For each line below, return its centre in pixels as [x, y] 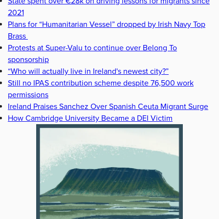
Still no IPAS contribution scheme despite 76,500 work [101, 83]
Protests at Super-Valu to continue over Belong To [92, 48]
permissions [28, 95]
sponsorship [28, 59]
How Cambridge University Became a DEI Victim [90, 118]
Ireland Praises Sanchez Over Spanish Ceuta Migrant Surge [108, 106]
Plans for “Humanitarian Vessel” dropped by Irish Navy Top [107, 24]
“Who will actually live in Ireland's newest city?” [88, 71]
